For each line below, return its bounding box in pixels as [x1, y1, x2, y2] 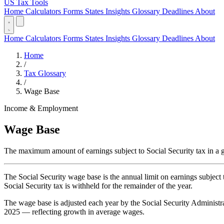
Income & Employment [4, 104, 78, 112]
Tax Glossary [24, 69, 66, 77]
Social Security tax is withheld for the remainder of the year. [4, 181, 192, 190]
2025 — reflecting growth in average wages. [4, 207, 144, 216]
